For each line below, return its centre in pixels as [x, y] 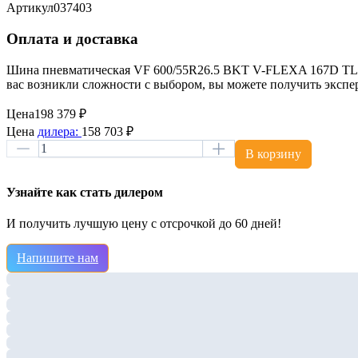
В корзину [273, 153]
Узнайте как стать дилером [85, 192]
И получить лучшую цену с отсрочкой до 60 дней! [144, 224]
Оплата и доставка [72, 38]
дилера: [60, 131]
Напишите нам [58, 258]
